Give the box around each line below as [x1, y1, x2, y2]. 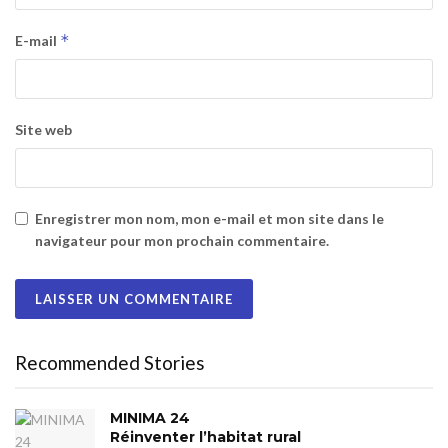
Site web [15, 120, 72, 138]
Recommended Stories [15, 350, 205, 374]
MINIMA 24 [110, 408, 190, 427]
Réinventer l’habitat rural [110, 427, 301, 446]
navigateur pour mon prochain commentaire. [35, 231, 329, 249]
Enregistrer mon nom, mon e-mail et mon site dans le [35, 209, 384, 227]
